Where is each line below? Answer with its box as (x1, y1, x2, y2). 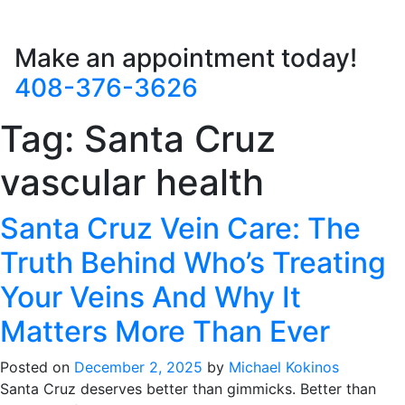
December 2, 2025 (74, 358, 202, 376)
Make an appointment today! (14, 42, 357, 73)
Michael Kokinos (229, 358, 339, 376)
